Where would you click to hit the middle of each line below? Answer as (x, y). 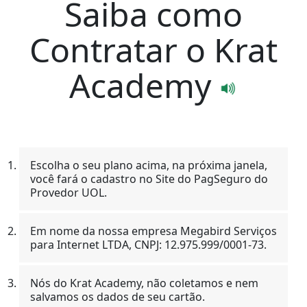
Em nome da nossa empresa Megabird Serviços (153, 231)
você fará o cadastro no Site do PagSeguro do (149, 179)
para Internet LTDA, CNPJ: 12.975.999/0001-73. (148, 244)
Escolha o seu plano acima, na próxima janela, (149, 165)
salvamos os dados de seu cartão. (118, 296)
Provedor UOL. (69, 192)
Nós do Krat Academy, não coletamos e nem (144, 283)
